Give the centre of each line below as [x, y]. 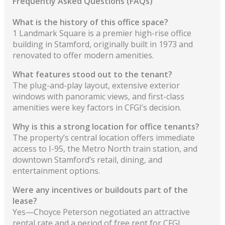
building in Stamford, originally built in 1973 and [102, 44]
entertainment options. [56, 171]
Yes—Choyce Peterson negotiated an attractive [101, 212]
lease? [25, 201]
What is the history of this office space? [90, 22]
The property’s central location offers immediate [103, 137]
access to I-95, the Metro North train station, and [105, 148]
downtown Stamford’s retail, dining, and [87, 159]
